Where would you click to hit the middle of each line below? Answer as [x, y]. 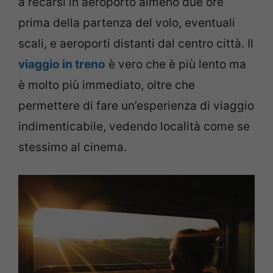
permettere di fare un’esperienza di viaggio [136, 105]
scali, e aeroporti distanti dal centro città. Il [136, 43]
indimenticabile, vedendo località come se [134, 126]
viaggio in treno [62, 64]
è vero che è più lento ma [176, 64]
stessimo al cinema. [73, 147]
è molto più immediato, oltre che [107, 85]
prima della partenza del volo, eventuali [127, 23]
